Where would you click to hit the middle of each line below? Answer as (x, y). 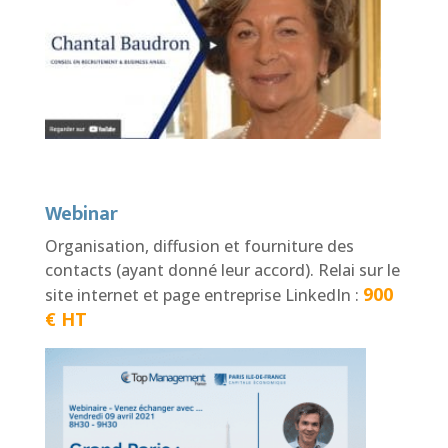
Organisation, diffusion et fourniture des (199, 245)
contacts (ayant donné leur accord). (181, 269)
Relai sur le (358, 269)
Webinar (81, 213)
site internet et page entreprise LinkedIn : (203, 294)
